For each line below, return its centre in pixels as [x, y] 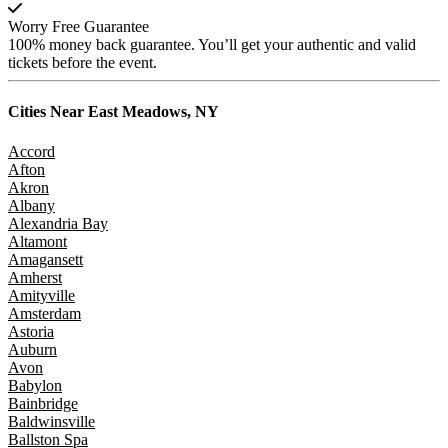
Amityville [41, 295]
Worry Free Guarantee [78, 27]
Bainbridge [43, 403]
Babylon [35, 385]
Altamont [37, 241]
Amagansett [45, 259]
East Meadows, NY [151, 112]
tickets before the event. [82, 63]
